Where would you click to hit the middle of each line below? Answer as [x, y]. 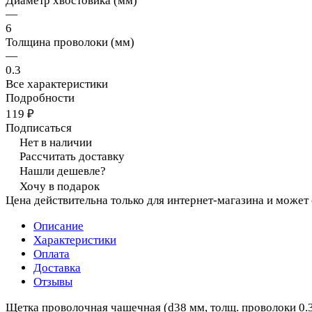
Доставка [57, 267]
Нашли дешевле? [63, 171]
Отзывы [53, 281]
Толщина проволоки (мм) [70, 42]
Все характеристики [57, 84]
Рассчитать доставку [72, 156]
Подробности [40, 97]
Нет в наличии [56, 142]
